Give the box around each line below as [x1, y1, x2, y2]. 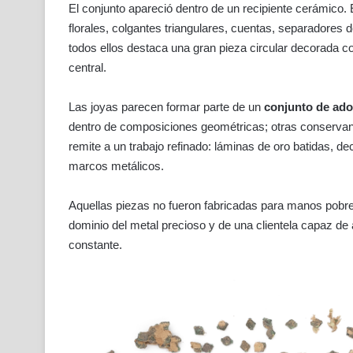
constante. [69, 237, 122, 251]
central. [69, 60, 106, 74]
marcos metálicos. [69, 158, 164, 173]
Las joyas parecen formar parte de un [69, 99, 264, 113]
